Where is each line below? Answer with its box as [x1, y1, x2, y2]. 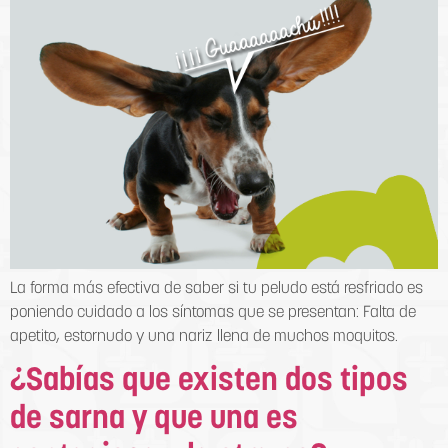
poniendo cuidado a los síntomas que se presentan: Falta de [10, 304, 416, 321]
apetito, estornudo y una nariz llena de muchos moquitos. [10, 328, 398, 345]
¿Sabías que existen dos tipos [10, 366, 408, 399]
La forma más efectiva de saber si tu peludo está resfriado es [10, 280, 423, 297]
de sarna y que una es [10, 404, 298, 437]
